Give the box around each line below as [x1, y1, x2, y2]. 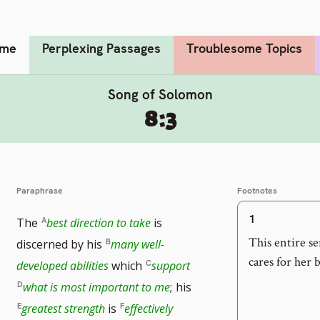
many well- [111, 236, 165, 252]
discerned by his [16, 236, 105, 252]
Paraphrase [16, 184, 63, 196]
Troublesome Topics [186, 39, 302, 56]
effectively [124, 300, 174, 316]
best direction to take [46, 214, 151, 231]
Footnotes [237, 184, 277, 196]
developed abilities [16, 257, 109, 274]
